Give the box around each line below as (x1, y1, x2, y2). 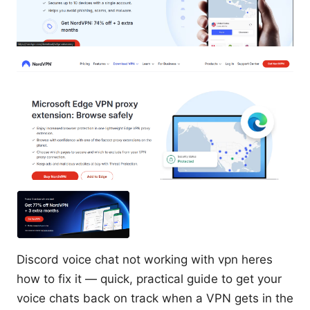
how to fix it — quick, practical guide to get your (17, 271, 282, 286)
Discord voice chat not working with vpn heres (17, 252, 273, 266)
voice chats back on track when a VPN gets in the (17, 291, 293, 305)
